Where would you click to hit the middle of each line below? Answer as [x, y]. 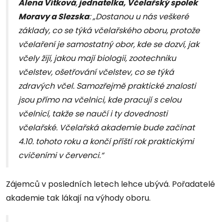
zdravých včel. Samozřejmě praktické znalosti [107, 86]
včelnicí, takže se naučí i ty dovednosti [93, 114]
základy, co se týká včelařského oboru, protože [109, 31]
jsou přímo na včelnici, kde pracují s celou [100, 100]
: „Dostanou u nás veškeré [139, 17]
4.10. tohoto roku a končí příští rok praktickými [106, 142]
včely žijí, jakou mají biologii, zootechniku [97, 58]
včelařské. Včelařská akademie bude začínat [107, 128]
